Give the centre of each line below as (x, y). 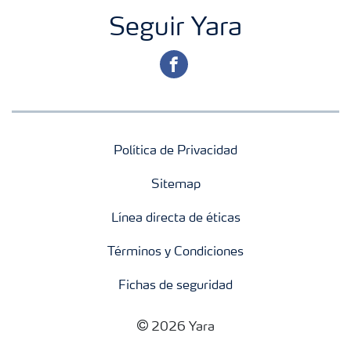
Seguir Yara (175, 29)
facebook (185, 60)
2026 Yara (183, 327)
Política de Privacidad (175, 151)
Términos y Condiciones (175, 252)
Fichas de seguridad (175, 286)
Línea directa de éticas (175, 219)
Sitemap (175, 185)
